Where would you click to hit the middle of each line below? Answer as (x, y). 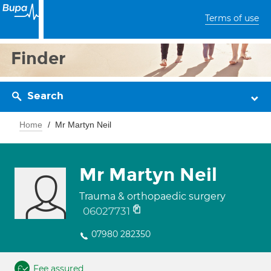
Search (45, 96)
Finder (38, 58)
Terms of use (232, 18)
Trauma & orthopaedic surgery (152, 196)
